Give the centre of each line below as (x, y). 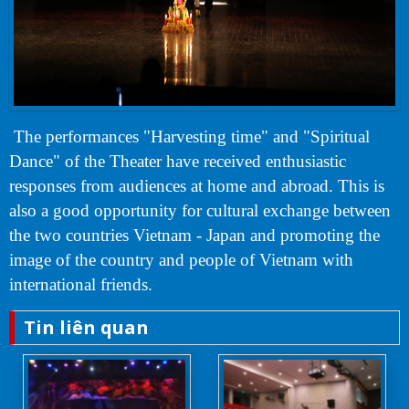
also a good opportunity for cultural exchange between (200, 210)
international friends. (81, 284)
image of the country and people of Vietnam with (181, 260)
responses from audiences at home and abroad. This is (197, 186)
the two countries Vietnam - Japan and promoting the (194, 235)
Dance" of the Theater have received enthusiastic (178, 161)
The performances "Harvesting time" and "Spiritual (189, 136)
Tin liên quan (86, 327)
